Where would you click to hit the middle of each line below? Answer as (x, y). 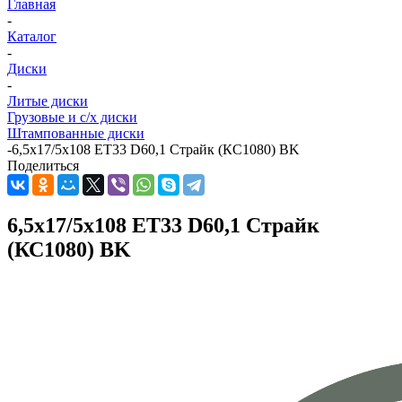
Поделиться (43, 166)
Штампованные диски (76, 134)
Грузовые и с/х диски (72, 118)
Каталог (32, 37)
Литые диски (48, 101)
